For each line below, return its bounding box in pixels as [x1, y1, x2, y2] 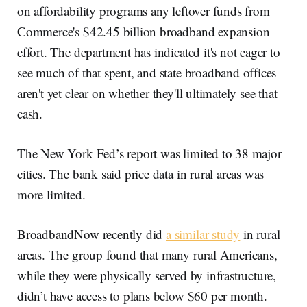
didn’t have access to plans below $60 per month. [17, 287, 267, 305]
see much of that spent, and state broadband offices [17, 64, 277, 82]
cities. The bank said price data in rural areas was [17, 165, 265, 183]
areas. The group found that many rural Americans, [17, 246, 278, 264]
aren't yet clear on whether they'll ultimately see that [17, 84, 278, 102]
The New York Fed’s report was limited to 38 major [17, 145, 282, 162]
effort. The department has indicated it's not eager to [17, 43, 280, 61]
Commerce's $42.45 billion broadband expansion [17, 23, 270, 40]
